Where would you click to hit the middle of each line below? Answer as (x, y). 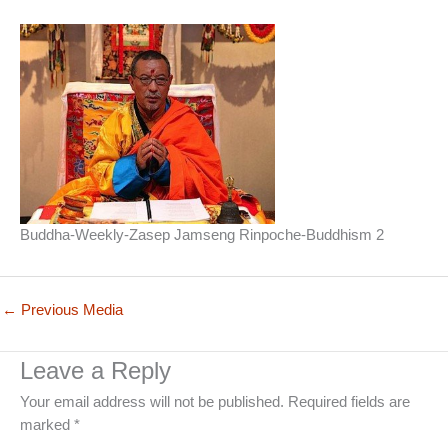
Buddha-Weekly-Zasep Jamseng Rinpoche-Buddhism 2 (202, 234)
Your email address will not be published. (152, 402)
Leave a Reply (95, 371)
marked (47, 425)
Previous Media (70, 310)
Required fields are (349, 402)
